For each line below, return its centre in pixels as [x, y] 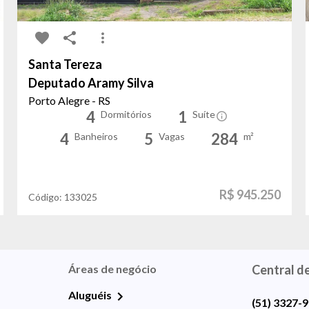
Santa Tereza [66, 64]
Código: [47, 197]
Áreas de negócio [113, 268]
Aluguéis [90, 295]
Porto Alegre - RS [70, 100]
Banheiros [97, 136]
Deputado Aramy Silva [91, 82]
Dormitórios [126, 114]
